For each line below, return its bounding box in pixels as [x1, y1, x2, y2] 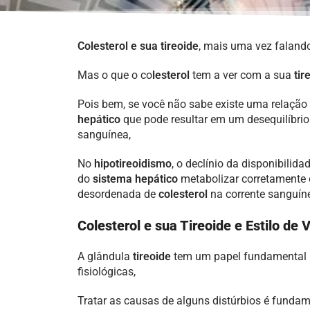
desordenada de [77, 188, 158, 201]
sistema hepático [93, 172, 178, 185]
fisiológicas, [77, 265, 136, 278]
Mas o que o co [77, 69, 152, 82]
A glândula [77, 250, 130, 263]
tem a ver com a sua [190, 69, 294, 82]
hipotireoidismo [91, 157, 172, 170]
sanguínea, [77, 128, 131, 141]
